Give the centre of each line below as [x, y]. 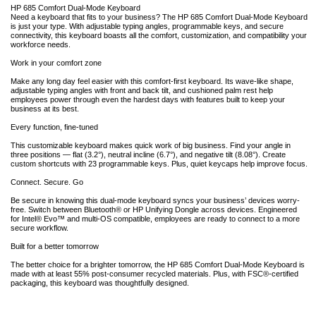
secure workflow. [39, 228]
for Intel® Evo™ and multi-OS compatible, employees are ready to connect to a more [155, 219]
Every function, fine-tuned [54, 127]
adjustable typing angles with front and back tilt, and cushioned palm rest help [142, 91]
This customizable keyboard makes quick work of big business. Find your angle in [151, 146]
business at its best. [45, 109]
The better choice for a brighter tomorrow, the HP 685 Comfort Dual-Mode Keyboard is [158, 265]
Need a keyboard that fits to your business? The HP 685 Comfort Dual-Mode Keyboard [159, 17]
